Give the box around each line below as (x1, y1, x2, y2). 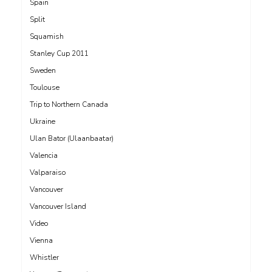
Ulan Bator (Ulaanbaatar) (30, 133, 114, 143)
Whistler (30, 252, 59, 262)
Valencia (30, 150, 58, 160)
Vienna (30, 235, 53, 245)
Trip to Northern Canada (30, 99, 108, 109)
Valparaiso (30, 167, 66, 177)
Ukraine (30, 116, 55, 126)
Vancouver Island (30, 201, 86, 211)
